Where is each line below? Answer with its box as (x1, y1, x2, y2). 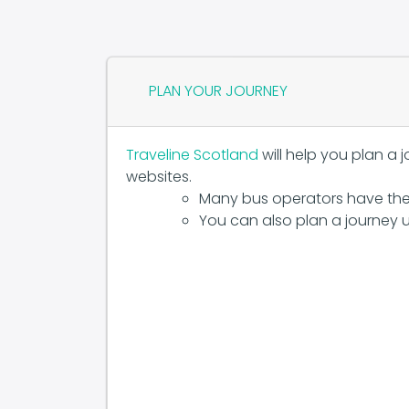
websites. (126, 166, 192, 188)
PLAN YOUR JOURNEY (149, 80, 288, 102)
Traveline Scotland (126, 144, 258, 166)
